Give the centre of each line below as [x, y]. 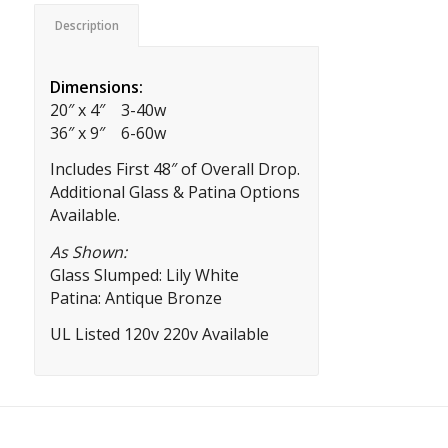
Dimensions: [96, 86]
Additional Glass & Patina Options [174, 192]
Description [86, 25]
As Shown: [88, 251]
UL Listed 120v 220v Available [159, 334]
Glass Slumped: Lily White [144, 274]
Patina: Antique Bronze [135, 297]
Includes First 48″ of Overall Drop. [174, 169]
